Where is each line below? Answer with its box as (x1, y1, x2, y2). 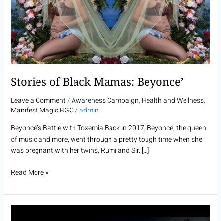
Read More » (10, 167, 48, 178)
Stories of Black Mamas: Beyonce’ (10, 74, 184, 89)
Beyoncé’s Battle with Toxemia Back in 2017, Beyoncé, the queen (10, 123, 206, 134)
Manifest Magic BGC (10, 105, 74, 116)
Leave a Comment (10, 95, 66, 106)
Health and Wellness (141, 95, 204, 106)
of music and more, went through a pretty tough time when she (10, 134, 202, 145)
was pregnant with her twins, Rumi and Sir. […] (10, 146, 149, 156)
